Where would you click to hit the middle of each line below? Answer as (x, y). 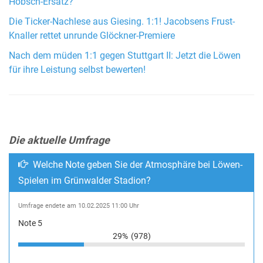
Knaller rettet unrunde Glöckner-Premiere (92, 36)
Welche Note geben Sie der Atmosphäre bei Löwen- (136, 165)
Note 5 (30, 223)
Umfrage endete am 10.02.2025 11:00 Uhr (79, 206)
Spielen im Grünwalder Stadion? (85, 181)
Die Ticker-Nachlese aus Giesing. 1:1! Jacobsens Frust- (122, 22)
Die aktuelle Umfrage (59, 140)
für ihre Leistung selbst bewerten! (77, 70)
